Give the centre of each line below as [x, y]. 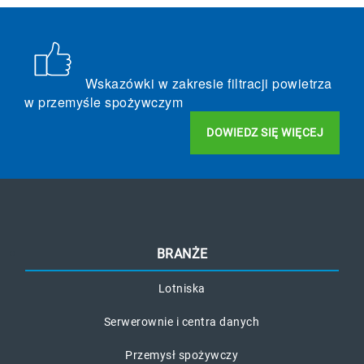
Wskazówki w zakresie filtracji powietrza [208, 83]
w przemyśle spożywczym [104, 102]
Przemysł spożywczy [182, 355]
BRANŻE [182, 253]
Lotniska [182, 288]
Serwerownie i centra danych [182, 321]
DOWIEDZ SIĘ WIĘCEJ [265, 132]
